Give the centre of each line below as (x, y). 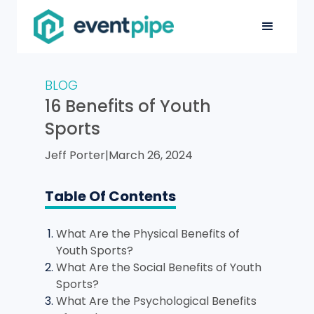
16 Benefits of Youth (128, 106)
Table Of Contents (110, 196)
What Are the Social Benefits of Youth (159, 267)
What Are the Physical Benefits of (148, 234)
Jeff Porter (75, 155)
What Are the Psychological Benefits (156, 301)
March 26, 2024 (151, 155)
